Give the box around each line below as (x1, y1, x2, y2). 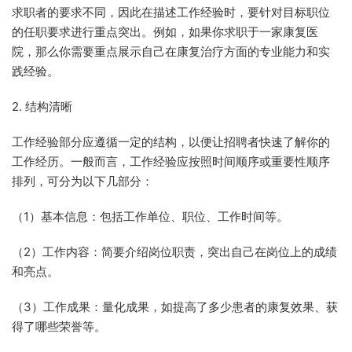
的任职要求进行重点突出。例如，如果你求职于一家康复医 (12, 24, 318, 39)
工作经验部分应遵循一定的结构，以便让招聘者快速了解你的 (12, 134, 330, 149)
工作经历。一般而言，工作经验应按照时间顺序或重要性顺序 (12, 154, 330, 169)
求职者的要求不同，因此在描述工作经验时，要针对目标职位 (12, 5, 330, 20)
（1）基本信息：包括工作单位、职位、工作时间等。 (12, 209, 288, 224)
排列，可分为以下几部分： (12, 174, 153, 189)
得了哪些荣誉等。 (12, 319, 106, 334)
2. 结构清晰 (12, 99, 72, 114)
